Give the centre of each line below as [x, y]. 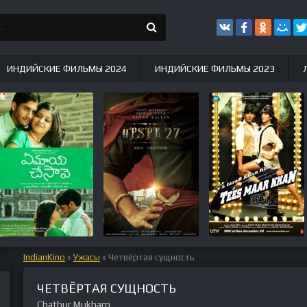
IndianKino [44, 257]
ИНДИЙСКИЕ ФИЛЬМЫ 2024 [67, 69]
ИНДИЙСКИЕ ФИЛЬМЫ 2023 [215, 69]
